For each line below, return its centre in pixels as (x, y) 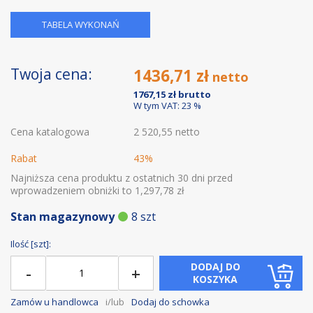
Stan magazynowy (63, 217)
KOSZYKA (216, 279)
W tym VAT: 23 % (167, 105)
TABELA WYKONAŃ (80, 24)
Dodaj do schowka (170, 302)
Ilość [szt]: (31, 244)
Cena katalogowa (50, 132)
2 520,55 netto (167, 132)
